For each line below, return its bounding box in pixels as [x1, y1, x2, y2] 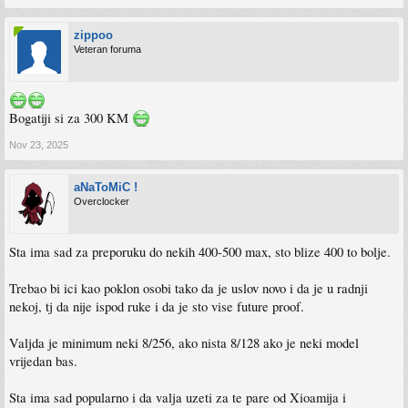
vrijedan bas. [9, 352, 77, 370]
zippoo [74, 28, 113, 42]
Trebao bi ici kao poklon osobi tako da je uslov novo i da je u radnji [9, 280, 368, 297]
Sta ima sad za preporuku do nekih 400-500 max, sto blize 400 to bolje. [9, 243, 391, 260]
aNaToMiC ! [74, 180, 138, 194]
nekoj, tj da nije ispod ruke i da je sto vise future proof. [9, 298, 304, 315]
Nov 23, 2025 [9, 139, 68, 150]
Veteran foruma [74, 44, 141, 55]
